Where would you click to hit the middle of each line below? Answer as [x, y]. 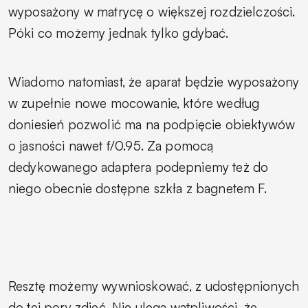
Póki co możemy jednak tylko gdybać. [119, 33]
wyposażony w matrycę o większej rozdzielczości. [152, 11]
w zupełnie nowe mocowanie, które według [134, 103]
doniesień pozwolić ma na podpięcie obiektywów [152, 124]
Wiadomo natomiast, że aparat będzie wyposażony [154, 81]
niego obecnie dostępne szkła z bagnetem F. [137, 188]
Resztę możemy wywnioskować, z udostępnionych [154, 286]
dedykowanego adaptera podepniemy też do [139, 167]
